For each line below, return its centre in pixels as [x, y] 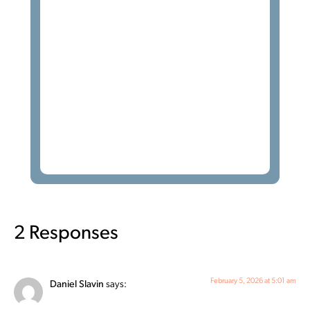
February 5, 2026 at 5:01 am [253, 281]
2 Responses [66, 234]
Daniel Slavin [77, 284]
